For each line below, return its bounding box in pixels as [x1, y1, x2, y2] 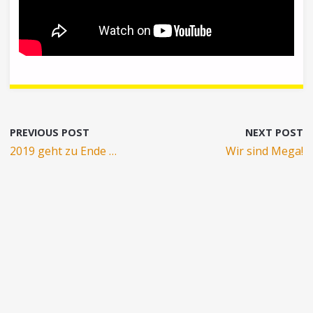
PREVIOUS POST [10, 126, 90, 140]
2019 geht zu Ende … [10, 143, 117, 159]
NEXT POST [245, 126, 303, 140]
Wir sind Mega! [225, 143, 303, 159]
